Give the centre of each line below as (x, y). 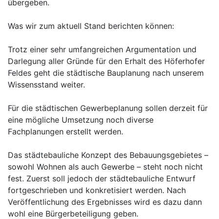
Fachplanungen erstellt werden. (66, 132)
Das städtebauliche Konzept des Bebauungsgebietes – (108, 155)
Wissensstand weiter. (46, 85)
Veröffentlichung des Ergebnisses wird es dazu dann (105, 202)
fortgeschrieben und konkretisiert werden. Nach (97, 190)
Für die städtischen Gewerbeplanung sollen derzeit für (108, 108)
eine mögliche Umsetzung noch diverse (81, 120)
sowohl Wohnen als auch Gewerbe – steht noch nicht (105, 167)
